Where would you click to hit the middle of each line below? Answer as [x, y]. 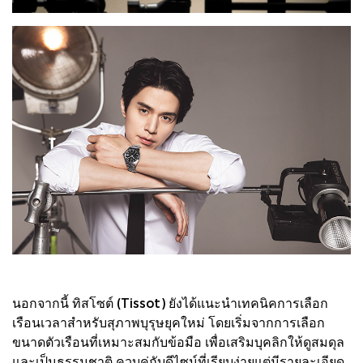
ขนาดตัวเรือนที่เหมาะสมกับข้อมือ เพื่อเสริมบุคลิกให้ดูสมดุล [178, 341]
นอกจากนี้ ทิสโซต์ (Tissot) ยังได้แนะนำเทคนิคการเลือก [170, 302]
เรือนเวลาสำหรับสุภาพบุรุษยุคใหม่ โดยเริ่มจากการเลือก [169, 322]
